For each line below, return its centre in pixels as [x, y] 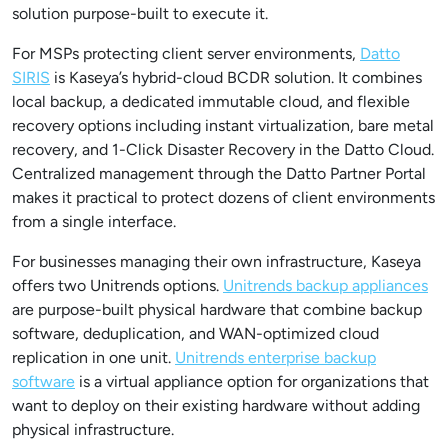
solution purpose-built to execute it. [140, 13]
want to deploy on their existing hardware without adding [216, 405]
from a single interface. [94, 221]
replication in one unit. [93, 357]
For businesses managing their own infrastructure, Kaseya [216, 261]
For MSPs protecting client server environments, [186, 53]
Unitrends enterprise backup [275, 357]
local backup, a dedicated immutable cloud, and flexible [211, 101]
